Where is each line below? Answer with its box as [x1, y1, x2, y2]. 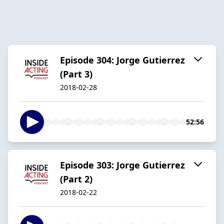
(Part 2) [60, 172, 92, 185]
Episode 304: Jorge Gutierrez [60, 53, 185, 66]
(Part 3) [60, 67, 92, 80]
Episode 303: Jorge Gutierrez [60, 158, 185, 171]
